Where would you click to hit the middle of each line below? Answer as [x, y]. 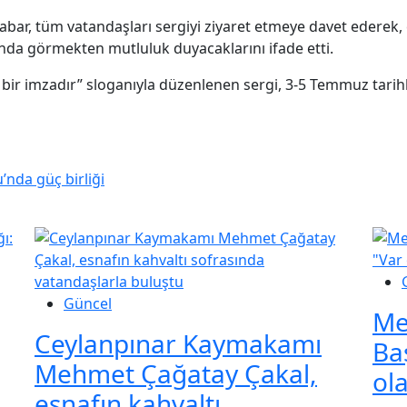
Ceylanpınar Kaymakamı [178, 344]
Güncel [88, 304]
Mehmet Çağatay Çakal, [176, 374]
